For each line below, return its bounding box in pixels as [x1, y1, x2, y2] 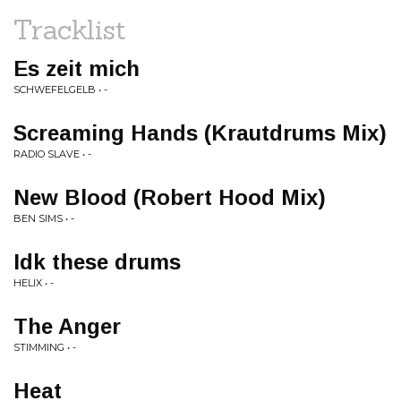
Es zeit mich [13, 56, 140, 81]
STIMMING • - [13, 341, 76, 354]
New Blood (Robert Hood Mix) [13, 185, 326, 209]
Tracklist [13, 13, 126, 47]
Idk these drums [13, 250, 181, 274]
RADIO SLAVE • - [13, 148, 91, 160]
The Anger [13, 314, 121, 338]
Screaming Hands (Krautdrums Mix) [13, 121, 387, 145]
